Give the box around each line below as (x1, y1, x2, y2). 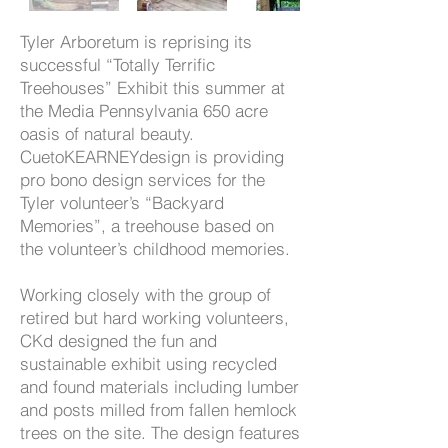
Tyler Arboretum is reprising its (20, 31, 252, 52)
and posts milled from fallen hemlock (20, 399, 297, 420)
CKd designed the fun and (20, 330, 217, 351)
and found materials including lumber (20, 376, 299, 397)
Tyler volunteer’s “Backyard (20, 192, 224, 213)
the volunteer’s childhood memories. (20, 238, 290, 259)
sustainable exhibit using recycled (20, 353, 277, 374)
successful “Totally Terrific (20, 54, 215, 75)
